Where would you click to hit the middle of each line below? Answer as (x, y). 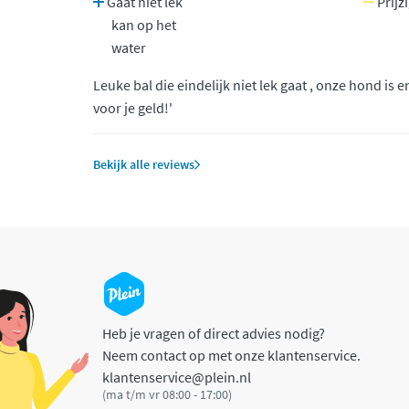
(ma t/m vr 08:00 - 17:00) (167, 394)
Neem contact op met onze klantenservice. (231, 355)
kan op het (144, 25)
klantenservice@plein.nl (177, 377)
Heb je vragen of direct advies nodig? (214, 333)
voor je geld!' (133, 108)
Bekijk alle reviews (144, 164)
